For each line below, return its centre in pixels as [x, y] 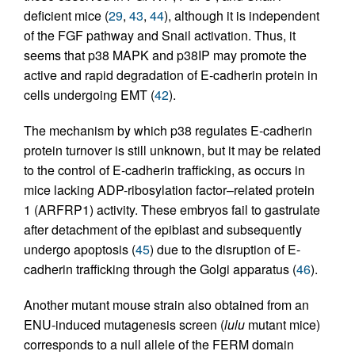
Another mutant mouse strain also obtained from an [166, 305]
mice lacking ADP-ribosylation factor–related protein [169, 190]
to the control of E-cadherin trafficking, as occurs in [164, 170]
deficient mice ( [66, 16]
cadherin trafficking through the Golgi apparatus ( [160, 269]
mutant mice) [282, 325]
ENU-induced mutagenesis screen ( [124, 325]
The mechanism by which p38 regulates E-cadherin [168, 131]
